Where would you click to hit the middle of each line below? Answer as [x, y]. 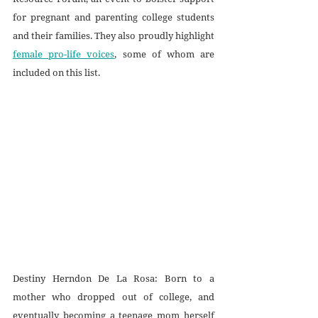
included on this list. [56, 73]
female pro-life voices [64, 54]
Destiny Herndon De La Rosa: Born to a [114, 279]
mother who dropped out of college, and [114, 297]
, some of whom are [165, 54]
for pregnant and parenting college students [114, 17]
